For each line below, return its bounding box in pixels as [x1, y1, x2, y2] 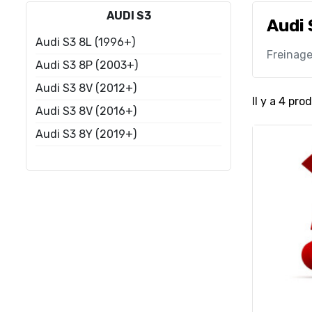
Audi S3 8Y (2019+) [36, 127, 136, 141]
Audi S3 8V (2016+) [36, 104, 136, 118]
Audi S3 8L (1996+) [36, 36, 135, 49]
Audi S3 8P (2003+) [36, 58, 138, 72]
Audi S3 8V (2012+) [36, 81, 136, 95]
